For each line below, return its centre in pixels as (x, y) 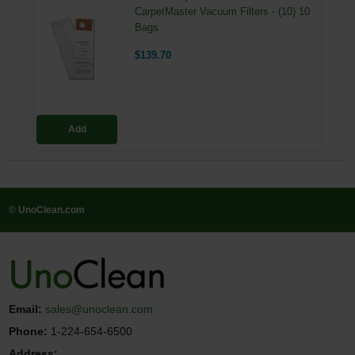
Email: (26, 309)
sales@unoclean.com (99, 309)
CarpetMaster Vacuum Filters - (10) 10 (223, 11)
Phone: (29, 332)
